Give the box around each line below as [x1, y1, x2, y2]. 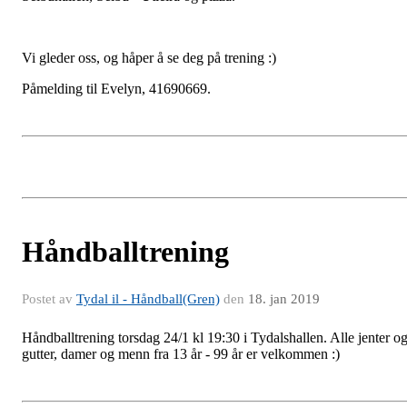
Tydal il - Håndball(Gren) [76, 291, 220, 306]
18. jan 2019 [248, 291, 320, 306]
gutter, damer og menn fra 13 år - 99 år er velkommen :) [22, 345, 343, 362]
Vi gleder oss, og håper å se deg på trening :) [22, 49, 280, 65]
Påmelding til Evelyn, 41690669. [22, 80, 218, 96]
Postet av [22, 291, 76, 306]
